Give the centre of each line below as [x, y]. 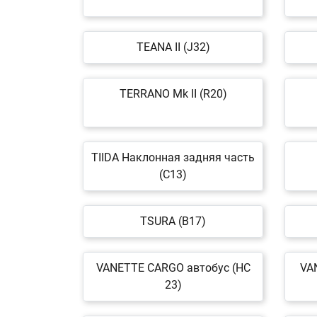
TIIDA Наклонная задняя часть [173, 157]
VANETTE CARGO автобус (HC [173, 268]
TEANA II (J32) [173, 47]
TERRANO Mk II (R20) [173, 94]
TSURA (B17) [173, 221]
